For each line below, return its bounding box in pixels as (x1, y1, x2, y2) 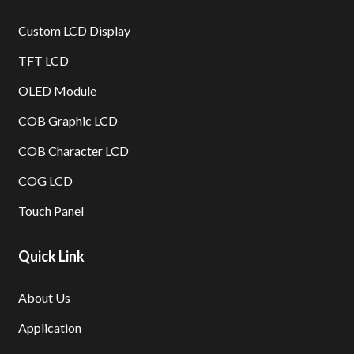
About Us (17, 290, 70, 306)
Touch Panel (17, 203, 84, 219)
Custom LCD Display (17, 23, 130, 39)
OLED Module (17, 83, 96, 99)
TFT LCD (17, 53, 69, 69)
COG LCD (17, 173, 73, 189)
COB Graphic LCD (17, 113, 118, 129)
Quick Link (17, 247, 85, 265)
